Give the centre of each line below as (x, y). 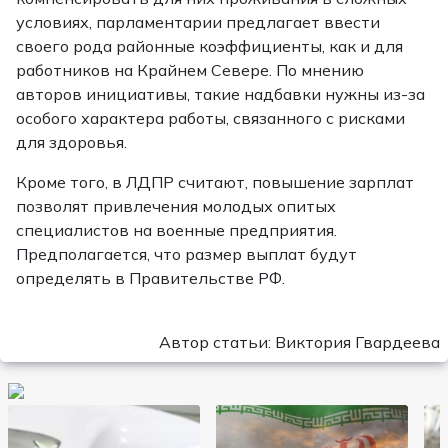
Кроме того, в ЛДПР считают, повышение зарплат (215, 181)
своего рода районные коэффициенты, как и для (209, 45)
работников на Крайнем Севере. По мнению (190, 69)
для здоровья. (71, 141)
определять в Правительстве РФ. (150, 277)
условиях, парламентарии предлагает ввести (198, 21)
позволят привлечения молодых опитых (176, 205)
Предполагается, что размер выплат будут (186, 253)
